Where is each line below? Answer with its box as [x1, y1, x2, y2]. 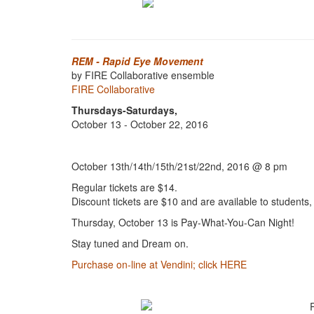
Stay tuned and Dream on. [71, 236, 189, 250]
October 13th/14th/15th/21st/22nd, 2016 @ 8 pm [71, 159, 287, 173]
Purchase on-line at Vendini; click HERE [71, 257, 247, 271]
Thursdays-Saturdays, [71, 103, 177, 117]
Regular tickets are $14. [71, 180, 183, 194]
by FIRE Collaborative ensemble [71, 68, 214, 82]
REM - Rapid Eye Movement [71, 54, 203, 68]
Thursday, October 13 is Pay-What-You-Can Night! [71, 215, 294, 229]
